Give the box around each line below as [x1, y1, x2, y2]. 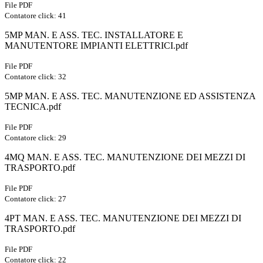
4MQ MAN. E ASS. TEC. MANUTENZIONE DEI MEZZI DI [5, 152, 245, 163]
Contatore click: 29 [5, 133, 66, 143]
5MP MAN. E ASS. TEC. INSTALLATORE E [5, 30, 183, 41]
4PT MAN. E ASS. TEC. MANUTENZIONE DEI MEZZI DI [5, 213, 241, 224]
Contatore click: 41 [5, 11, 66, 21]
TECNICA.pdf [5, 102, 61, 112]
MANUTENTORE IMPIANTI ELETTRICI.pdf [5, 41, 188, 51]
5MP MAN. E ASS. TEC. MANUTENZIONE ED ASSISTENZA [5, 91, 255, 102]
